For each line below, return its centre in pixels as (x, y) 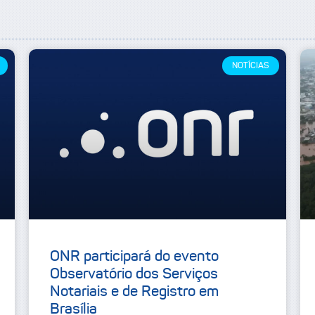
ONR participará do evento (134, 256)
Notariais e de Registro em (134, 291)
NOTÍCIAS (250, 65)
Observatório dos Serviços (134, 274)
